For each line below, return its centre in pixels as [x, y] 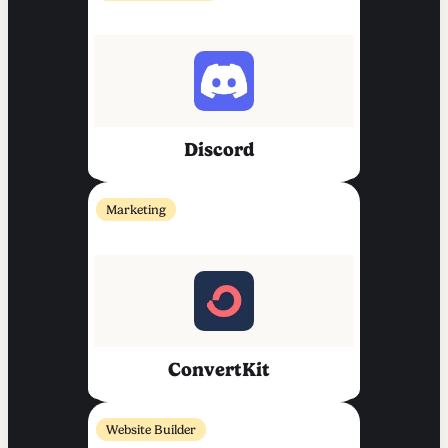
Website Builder [151, 430]
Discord [219, 150]
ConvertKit [219, 370]
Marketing [136, 210]
